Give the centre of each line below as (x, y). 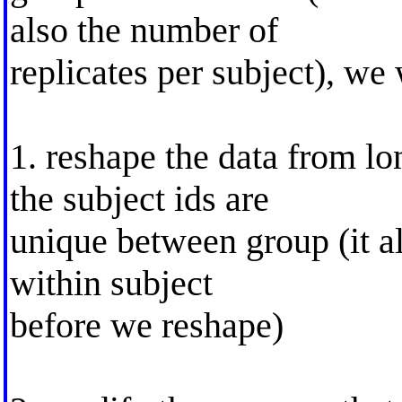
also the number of (144, 30)
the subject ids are (139, 198)
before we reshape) (146, 325)
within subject (111, 283)
